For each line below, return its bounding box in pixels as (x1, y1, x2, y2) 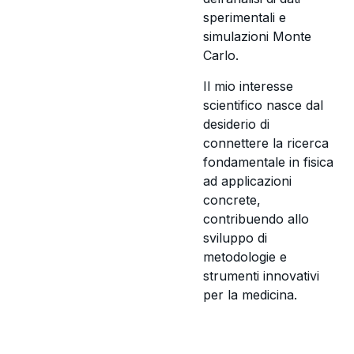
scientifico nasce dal (203, 96, 324, 113)
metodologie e (203, 248, 288, 265)
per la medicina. (203, 286, 298, 303)
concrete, (203, 191, 262, 208)
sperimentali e (203, 9, 287, 26)
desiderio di (203, 115, 270, 132)
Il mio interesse (203, 77, 294, 94)
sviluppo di (203, 229, 268, 246)
